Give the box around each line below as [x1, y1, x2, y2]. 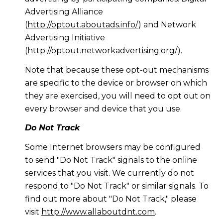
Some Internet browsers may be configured [24, 142, 201, 152]
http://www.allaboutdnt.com [41, 207, 155, 217]
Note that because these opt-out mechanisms [24, 65, 209, 75]
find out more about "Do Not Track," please [24, 194, 197, 204]
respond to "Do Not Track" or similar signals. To [24, 181, 209, 191]
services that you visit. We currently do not [24, 168, 194, 178]
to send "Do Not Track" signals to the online [24, 155, 197, 165]
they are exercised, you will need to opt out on [24, 91, 211, 101]
